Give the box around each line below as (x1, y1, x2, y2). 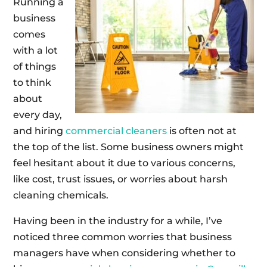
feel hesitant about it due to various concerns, (13, 157, 236, 169)
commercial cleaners (66, 125, 167, 137)
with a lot (13, 45, 58, 57)
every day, (13, 109, 63, 121)
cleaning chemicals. (13, 190, 109, 201)
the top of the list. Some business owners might (13, 141, 244, 153)
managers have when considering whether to (13, 247, 236, 259)
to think (13, 77, 52, 89)
